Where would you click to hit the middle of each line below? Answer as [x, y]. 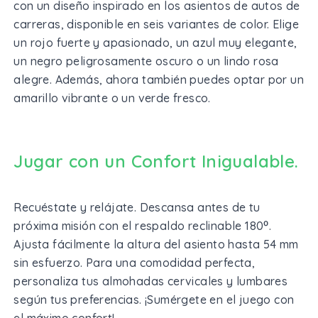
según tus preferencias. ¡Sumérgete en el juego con [154, 299]
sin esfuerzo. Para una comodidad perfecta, [135, 262]
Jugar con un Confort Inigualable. [156, 161]
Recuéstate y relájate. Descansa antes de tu [137, 207]
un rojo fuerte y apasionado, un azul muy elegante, [155, 42]
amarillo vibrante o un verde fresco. [112, 98]
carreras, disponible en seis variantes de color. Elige [157, 24]
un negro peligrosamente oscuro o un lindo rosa [146, 61]
